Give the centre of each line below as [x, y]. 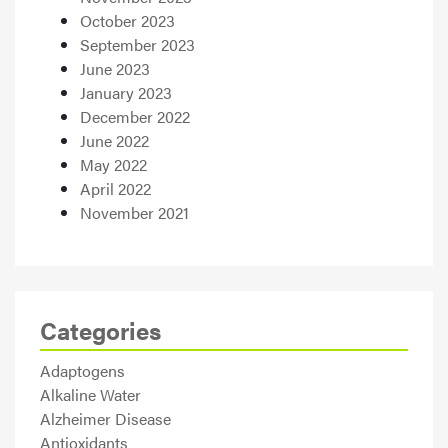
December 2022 [135, 116]
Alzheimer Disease [105, 418]
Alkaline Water [90, 394]
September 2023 [137, 44]
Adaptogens [82, 370]
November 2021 [134, 212]
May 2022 [113, 164]
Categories [100, 329]
